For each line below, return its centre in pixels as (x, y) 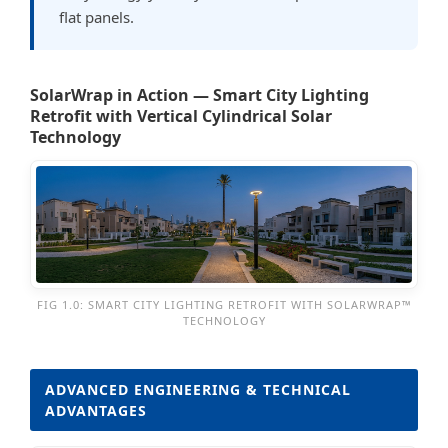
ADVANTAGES (96, 410)
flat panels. (96, 17)
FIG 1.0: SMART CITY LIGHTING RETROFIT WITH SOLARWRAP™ (224, 304)
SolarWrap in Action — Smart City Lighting (199, 95)
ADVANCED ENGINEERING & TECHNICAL (198, 389)
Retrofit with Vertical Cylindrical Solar (181, 116)
